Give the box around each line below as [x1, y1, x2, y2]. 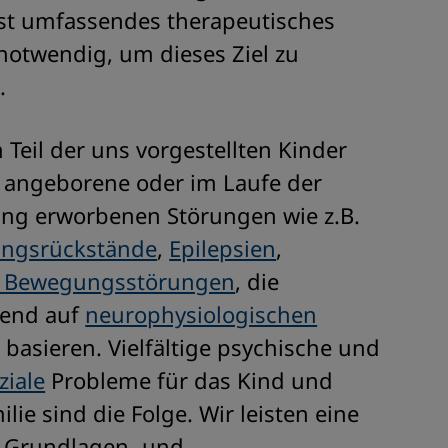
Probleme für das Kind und [45, 365, 334, 395]
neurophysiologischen [85, 299, 318, 329]
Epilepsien [169, 233, 277, 263]
